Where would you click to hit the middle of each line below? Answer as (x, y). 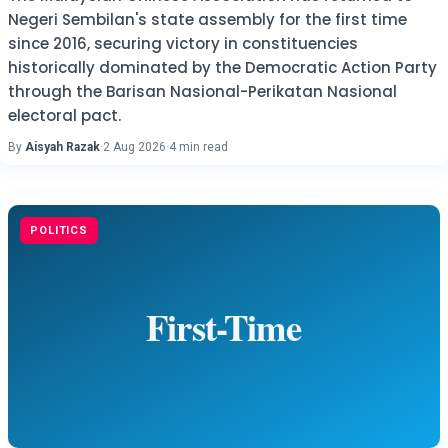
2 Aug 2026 (134, 147)
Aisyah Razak (62, 147)
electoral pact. (64, 115)
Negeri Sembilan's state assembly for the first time (207, 19)
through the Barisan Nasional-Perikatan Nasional (202, 91)
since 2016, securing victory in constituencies (183, 43)
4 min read (198, 147)
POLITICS (59, 230)
